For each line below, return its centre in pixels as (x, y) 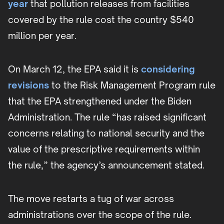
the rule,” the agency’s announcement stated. (106, 165)
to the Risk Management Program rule (132, 85)
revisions (28, 85)
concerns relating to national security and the (106, 133)
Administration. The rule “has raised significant (107, 117)
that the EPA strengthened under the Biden (100, 101)
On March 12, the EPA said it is (73, 69)
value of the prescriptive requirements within (104, 149)
